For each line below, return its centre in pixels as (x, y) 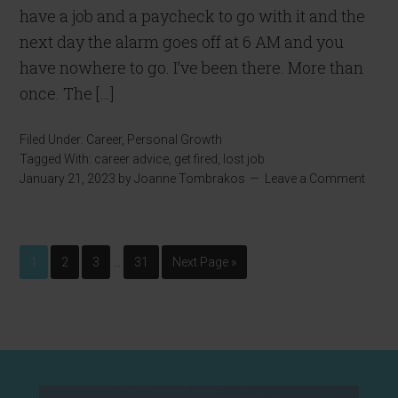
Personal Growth (175, 139)
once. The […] (67, 93)
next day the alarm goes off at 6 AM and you (182, 42)
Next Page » (205, 262)
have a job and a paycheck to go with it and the (193, 16)
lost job (244, 159)
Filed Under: (53, 139)
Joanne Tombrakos (190, 179)
